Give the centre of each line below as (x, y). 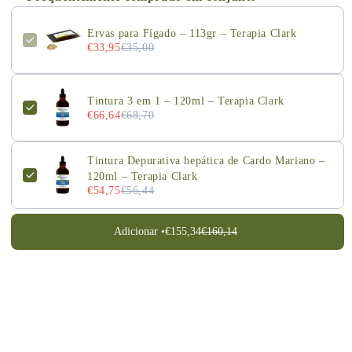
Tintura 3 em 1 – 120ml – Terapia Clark (186, 101)
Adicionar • (139, 232)
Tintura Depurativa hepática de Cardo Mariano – (206, 161)
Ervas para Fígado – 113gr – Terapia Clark (192, 34)
